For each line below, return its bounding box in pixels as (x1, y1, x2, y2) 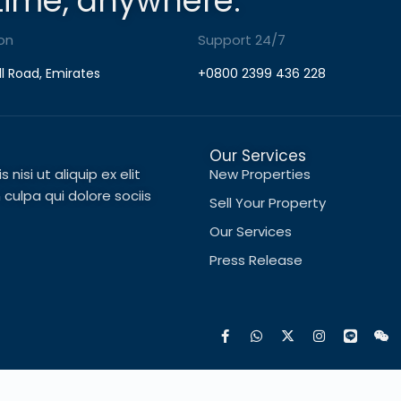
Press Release (209, 250, 303, 269)
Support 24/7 (197, 30, 286, 49)
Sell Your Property (209, 192, 326, 212)
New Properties (209, 164, 311, 183)
